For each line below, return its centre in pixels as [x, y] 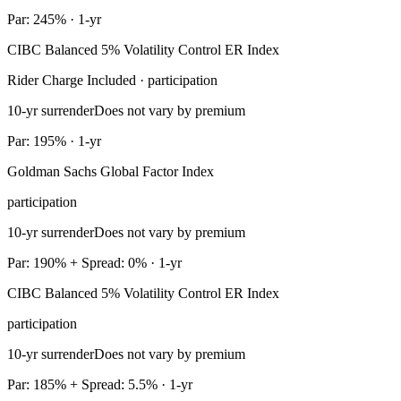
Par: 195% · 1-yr [54, 141]
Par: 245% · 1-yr [54, 20]
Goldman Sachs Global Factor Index [111, 172]
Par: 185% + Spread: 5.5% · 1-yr [100, 385]
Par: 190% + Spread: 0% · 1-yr [94, 263]
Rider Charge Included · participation [112, 81]
